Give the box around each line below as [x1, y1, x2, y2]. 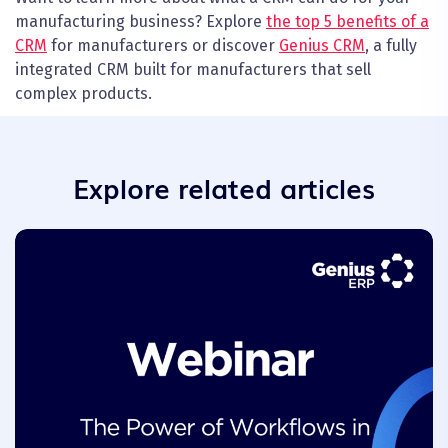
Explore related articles [73, 167, 375, 208]
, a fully [365, 36, 417, 56]
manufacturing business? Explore [15, 12, 266, 32]
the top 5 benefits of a [266, 12, 429, 32]
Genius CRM [279, 36, 365, 56]
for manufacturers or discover [47, 36, 279, 56]
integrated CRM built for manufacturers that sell [15, 60, 371, 80]
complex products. [15, 84, 152, 104]
